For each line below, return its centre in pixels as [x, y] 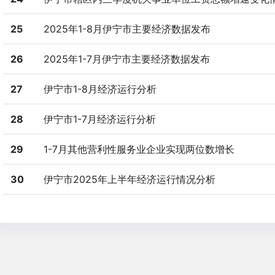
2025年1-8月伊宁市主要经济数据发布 [127, 29]
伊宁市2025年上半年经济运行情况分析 [129, 179]
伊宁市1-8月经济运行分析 [100, 89]
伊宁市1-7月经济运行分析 [99, 119]
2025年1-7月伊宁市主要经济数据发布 [126, 59]
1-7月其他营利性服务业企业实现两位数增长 [139, 149]
